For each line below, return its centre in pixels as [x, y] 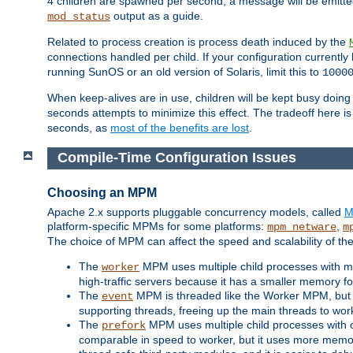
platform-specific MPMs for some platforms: [157, 226]
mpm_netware [302, 227]
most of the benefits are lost [180, 128]
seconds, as [79, 128]
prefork [124, 325]
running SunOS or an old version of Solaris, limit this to [185, 72]
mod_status [79, 17]
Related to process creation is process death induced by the [198, 42]
